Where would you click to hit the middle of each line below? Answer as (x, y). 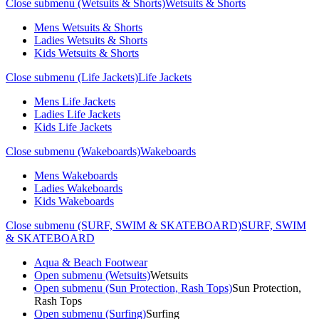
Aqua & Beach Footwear (91, 262)
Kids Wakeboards (74, 201)
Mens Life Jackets (75, 101)
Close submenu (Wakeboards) (73, 151)
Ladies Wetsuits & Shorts (91, 40)
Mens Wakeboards (76, 176)
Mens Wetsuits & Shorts (88, 27)
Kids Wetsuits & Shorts (87, 53)
